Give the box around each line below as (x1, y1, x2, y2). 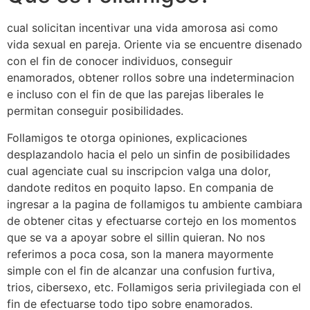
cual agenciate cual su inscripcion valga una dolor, (7, 163, 271, 178)
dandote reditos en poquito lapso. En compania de (7, 180, 273, 194)
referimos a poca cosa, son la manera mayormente (7, 246, 273, 261)
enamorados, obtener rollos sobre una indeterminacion (7, 71, 294, 85)
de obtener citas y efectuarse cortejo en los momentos (7, 213, 296, 228)
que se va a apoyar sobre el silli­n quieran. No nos (7, 230, 265, 244)
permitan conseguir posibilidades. (7, 104, 183, 118)
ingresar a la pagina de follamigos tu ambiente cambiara (7, 197, 302, 211)
